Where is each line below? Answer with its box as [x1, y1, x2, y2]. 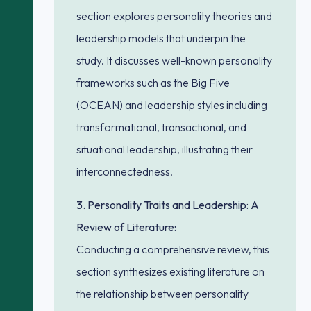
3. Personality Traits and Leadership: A [76, 198, 259, 212]
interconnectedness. [76, 165, 173, 178]
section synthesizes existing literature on [76, 264, 264, 278]
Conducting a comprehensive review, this [76, 242, 269, 256]
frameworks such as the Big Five [76, 76, 230, 90]
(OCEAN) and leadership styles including [76, 98, 267, 112]
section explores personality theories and [76, 9, 272, 23]
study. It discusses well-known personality [76, 53, 272, 67]
